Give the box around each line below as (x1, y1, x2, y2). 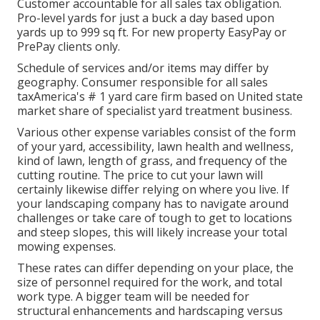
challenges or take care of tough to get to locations (17, 209, 292, 226)
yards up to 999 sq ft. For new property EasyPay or (17, 24, 286, 40)
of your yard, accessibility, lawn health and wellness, (17, 138, 294, 154)
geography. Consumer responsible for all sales (17, 74, 268, 90)
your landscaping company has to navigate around (17, 195, 289, 211)
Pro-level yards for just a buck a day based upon (17, 9, 274, 26)
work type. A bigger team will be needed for (17, 288, 249, 304)
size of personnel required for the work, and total (17, 274, 282, 290)
